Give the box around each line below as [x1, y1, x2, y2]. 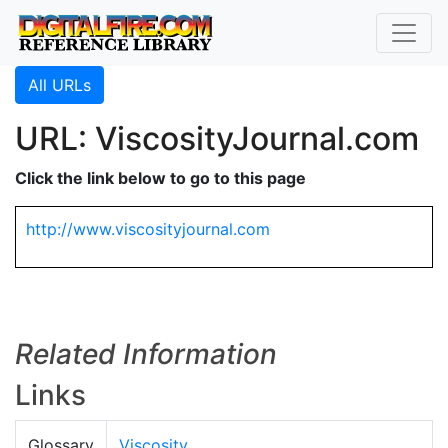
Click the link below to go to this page [15, 168, 306, 188]
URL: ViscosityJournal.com [15, 119, 419, 158]
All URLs [28, 75, 91, 95]
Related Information [15, 337, 277, 371]
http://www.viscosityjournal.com [26, 219, 270, 239]
